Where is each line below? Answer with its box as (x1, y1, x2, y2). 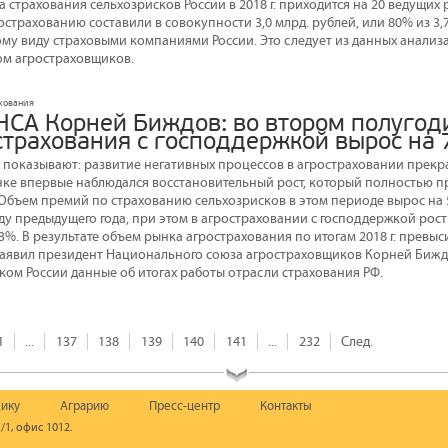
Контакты (260, 398, 312, 413)
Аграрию (60, 398, 109, 413)
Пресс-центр (149, 398, 220, 413)
